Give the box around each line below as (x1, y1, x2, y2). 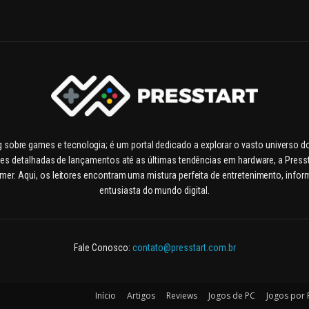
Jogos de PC (208, 290, 255, 301)
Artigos (127, 290, 155, 301)
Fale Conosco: (73, 242, 132, 253)
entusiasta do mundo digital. (99, 185, 210, 196)
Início (95, 290, 116, 301)
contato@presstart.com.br (132, 242, 236, 253)
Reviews (166, 290, 197, 301)
